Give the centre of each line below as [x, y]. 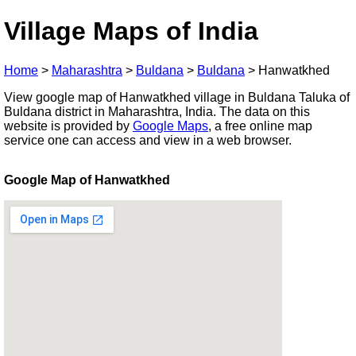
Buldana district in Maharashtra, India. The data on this [157, 111]
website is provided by [68, 126]
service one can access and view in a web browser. [148, 140]
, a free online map [260, 126]
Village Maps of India [131, 31]
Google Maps [170, 126]
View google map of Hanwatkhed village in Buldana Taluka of [177, 97]
